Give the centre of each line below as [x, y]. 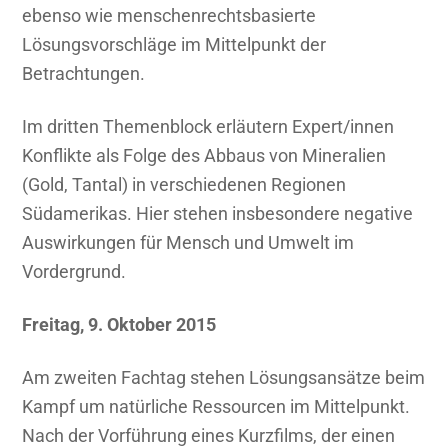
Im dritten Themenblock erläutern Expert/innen [208, 127]
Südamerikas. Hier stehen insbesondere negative [218, 214]
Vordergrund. [74, 272]
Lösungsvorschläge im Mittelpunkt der [174, 45]
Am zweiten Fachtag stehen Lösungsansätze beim [224, 378]
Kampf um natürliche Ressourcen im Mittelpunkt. [216, 407]
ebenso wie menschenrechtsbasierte [169, 16]
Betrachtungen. [84, 74]
